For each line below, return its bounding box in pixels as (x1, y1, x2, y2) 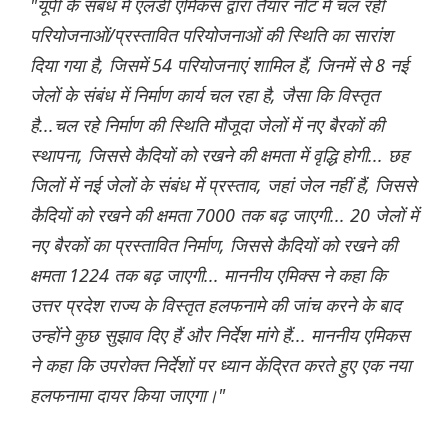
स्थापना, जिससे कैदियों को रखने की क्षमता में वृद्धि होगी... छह (30, 143, 409, 168)
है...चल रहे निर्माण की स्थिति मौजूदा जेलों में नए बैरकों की (30, 113, 384, 138)
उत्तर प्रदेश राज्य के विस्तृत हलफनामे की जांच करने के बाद (30, 293, 401, 318)
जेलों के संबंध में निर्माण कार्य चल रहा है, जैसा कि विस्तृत (30, 83, 379, 108)
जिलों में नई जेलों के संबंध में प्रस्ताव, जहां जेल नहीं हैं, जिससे (30, 173, 416, 198)
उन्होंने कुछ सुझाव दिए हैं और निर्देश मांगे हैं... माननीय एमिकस (30, 323, 409, 348)
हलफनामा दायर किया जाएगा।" (30, 383, 225, 408)
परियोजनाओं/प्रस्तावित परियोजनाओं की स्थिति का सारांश (30, 23, 393, 48)
